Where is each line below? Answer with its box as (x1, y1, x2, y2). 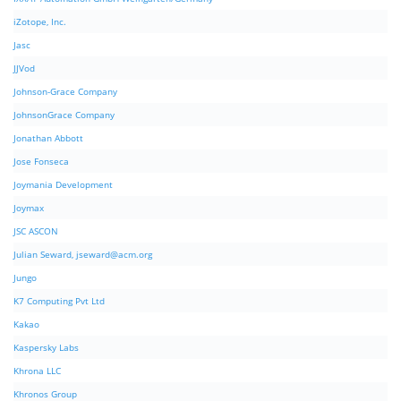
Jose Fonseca (13, 155, 69, 168)
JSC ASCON (13, 225, 58, 238)
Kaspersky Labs (13, 341, 79, 354)
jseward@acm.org (76, 248, 152, 261)
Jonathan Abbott (13, 132, 83, 145)
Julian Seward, (13, 248, 76, 261)
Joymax (13, 201, 44, 215)
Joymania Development (13, 178, 113, 192)
